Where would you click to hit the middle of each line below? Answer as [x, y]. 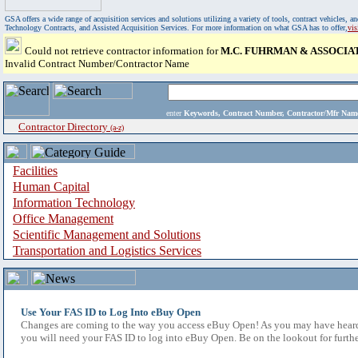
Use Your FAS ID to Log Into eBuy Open [111, 312]
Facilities [35, 171]
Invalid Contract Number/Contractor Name [97, 64]
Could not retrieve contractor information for [123, 51]
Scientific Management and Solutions [107, 235]
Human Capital [51, 187]
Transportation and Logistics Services [107, 251]
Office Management [63, 219]
